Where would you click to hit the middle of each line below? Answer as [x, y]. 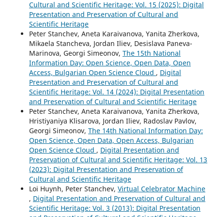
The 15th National [151, 53]
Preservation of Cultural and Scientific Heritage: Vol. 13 [118, 159]
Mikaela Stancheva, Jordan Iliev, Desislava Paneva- [110, 43]
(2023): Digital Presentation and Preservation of [106, 169]
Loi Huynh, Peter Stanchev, [73, 188]
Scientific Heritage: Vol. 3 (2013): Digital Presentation [115, 208]
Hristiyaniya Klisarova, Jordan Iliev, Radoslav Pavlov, [113, 121]
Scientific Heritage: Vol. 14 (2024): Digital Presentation [116, 92]
